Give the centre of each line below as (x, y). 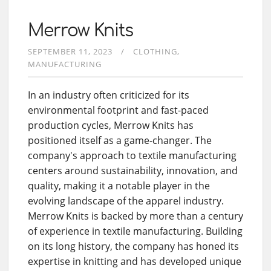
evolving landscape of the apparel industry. (126, 201)
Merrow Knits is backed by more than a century (135, 216)
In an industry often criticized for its (109, 95)
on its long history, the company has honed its (133, 246)
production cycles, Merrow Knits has (111, 125)
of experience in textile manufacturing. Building (135, 231)
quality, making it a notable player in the (119, 185)
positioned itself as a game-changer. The (120, 140)
